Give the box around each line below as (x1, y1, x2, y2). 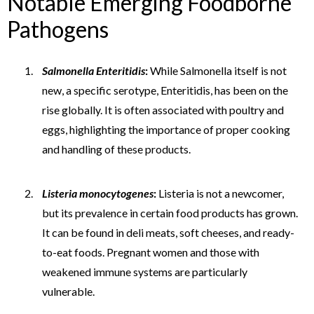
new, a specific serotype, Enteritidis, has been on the (42, 83, 288, 97)
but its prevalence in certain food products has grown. (42, 205, 298, 219)
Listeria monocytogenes (42, 186, 153, 200)
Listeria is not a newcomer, (156, 186, 284, 200)
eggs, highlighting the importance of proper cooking (42, 122, 290, 136)
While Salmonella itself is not (148, 63, 287, 77)
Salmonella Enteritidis (42, 63, 145, 77)
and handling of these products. (42, 142, 191, 156)
